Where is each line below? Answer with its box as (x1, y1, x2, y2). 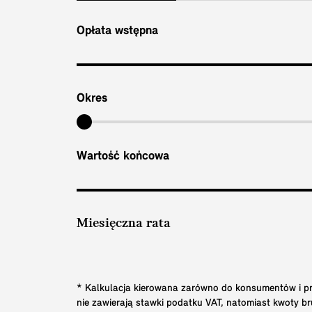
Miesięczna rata (77, 217, 171, 231)
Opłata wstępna (77, 24, 158, 38)
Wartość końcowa (77, 149, 169, 163)
